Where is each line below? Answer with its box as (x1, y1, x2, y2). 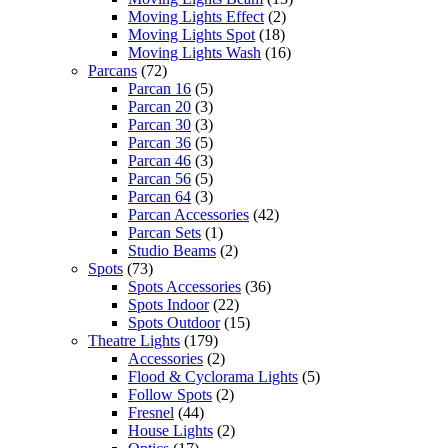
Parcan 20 (128, 97, 191, 115)
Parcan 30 (128, 115, 191, 133)
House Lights (128, 421, 213, 439)
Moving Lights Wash (128, 43, 261, 61)
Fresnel (128, 403, 174, 421)
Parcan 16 (128, 79, 191, 97)
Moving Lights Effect (128, 7, 264, 25)
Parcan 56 (128, 169, 191, 187)
